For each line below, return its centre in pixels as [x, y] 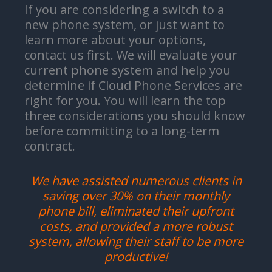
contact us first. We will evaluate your [131, 55]
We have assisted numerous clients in [136, 180]
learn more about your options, [115, 39]
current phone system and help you [127, 70]
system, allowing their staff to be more [136, 241]
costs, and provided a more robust [136, 226]
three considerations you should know [135, 115]
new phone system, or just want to [124, 24]
